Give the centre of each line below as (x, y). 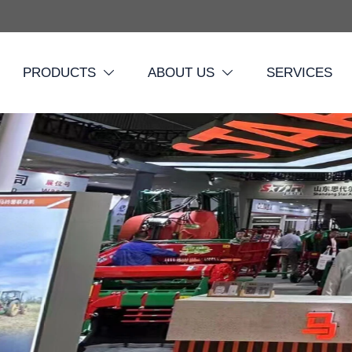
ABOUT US (181, 73)
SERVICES (299, 73)
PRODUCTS (60, 73)
